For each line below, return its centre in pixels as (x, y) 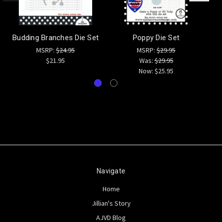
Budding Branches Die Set (55, 38)
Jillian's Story (111, 203)
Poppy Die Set (156, 38)
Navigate (111, 171)
